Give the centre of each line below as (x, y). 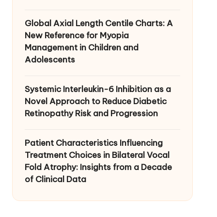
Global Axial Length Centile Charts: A (99, 23)
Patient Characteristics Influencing (93, 143)
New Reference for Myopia (77, 35)
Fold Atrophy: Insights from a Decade (98, 167)
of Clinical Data (55, 179)
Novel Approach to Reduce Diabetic (95, 101)
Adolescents (50, 59)
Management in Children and (81, 47)
